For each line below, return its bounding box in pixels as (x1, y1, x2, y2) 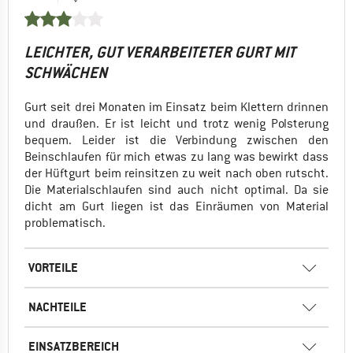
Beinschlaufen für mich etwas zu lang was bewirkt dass (24, 148, 329, 165)
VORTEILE (28, 258, 78, 276)
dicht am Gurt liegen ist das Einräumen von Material (24, 198, 329, 214)
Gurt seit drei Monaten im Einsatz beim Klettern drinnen (24, 98, 329, 115)
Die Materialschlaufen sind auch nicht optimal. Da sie (24, 181, 329, 198)
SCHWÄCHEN (24, 62, 107, 83)
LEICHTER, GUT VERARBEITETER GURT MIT (24, 42, 295, 62)
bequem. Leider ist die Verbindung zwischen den (24, 132, 329, 148)
